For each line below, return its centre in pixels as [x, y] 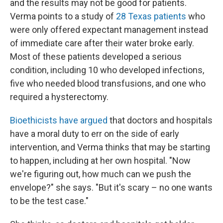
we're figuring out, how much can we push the [101, 174]
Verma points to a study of [63, 16]
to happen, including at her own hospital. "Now [100, 161]
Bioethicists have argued [59, 120]
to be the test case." [49, 201]
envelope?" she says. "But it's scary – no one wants [111, 187]
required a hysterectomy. [59, 97]
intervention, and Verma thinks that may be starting [110, 147]
